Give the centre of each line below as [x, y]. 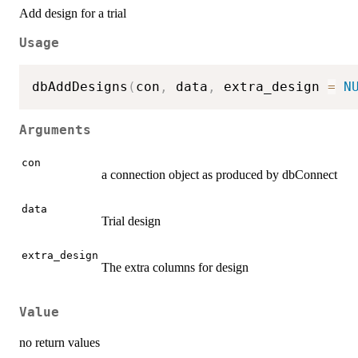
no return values [60, 342]
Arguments [55, 130]
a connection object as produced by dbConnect [219, 175]
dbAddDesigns [80, 87]
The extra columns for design [175, 268]
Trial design [131, 221]
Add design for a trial [73, 14]
